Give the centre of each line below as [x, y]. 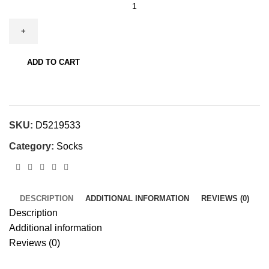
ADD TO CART [53, 62]
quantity [25, 75]
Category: [32, 146]
